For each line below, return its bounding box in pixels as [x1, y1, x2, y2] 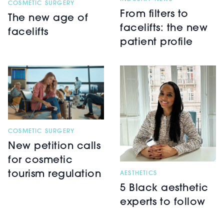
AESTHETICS [120, 170, 157, 177]
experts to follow [120, 197, 205, 208]
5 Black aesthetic [120, 183, 208, 194]
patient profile [120, 37, 193, 48]
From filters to [120, 9, 188, 20]
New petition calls [8, 141, 100, 152]
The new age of [8, 13, 88, 23]
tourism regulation [8, 169, 101, 180]
